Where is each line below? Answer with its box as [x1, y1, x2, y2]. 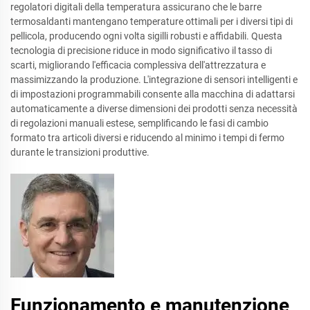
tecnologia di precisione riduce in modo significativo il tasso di [10, 45, 272, 56]
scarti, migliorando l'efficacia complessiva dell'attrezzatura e [10, 60, 266, 71]
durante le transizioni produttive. [10, 147, 149, 158]
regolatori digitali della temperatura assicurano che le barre [10, 1, 262, 12]
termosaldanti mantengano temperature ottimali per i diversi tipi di [10, 16, 293, 27]
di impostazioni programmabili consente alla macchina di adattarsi [10, 89, 295, 100]
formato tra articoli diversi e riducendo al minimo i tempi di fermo [10, 132, 284, 143]
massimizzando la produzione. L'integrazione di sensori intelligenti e [10, 74, 298, 85]
